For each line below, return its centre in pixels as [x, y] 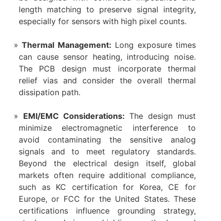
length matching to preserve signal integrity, [107, 10]
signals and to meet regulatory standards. [107, 152]
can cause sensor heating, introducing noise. [107, 57]
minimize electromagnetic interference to [107, 128]
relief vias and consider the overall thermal [107, 81]
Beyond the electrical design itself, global [107, 164]
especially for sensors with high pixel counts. [102, 21]
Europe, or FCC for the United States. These [107, 199]
